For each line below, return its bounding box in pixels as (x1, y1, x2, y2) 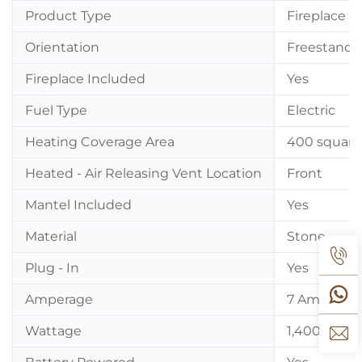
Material (25, 228, 77, 244)
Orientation (25, 39, 99, 55)
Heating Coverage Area (25, 133, 175, 149)
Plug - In (25, 259, 79, 276)
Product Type (25, 7, 112, 23)
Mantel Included (25, 196, 132, 213)
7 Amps (287, 291, 335, 307)
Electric (287, 102, 335, 118)
